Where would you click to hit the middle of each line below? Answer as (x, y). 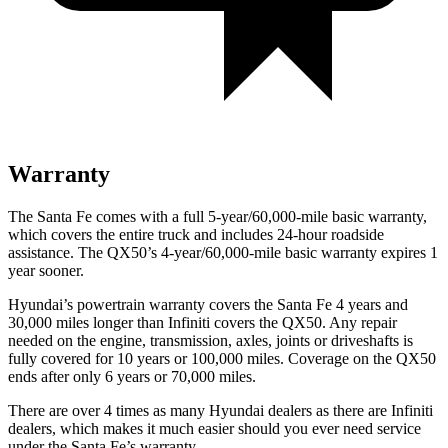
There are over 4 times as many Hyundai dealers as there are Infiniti (220, 410)
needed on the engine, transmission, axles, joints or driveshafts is (210, 340)
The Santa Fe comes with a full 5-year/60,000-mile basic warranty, (217, 216)
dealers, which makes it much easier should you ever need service (214, 428)
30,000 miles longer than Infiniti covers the (145, 322)
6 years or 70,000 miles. (180, 376)
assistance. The (57, 252)
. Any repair (359, 322)
